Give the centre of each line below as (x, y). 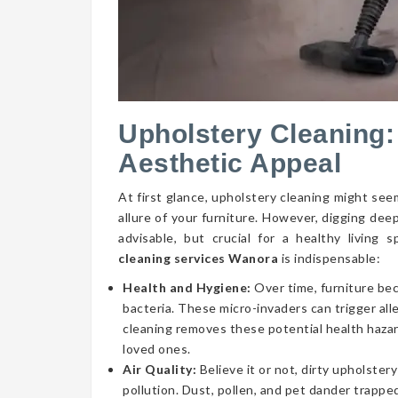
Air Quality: (161, 369)
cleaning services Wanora (198, 258)
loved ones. (157, 349)
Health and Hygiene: (188, 287)
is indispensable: (329, 258)
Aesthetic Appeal (230, 163)
